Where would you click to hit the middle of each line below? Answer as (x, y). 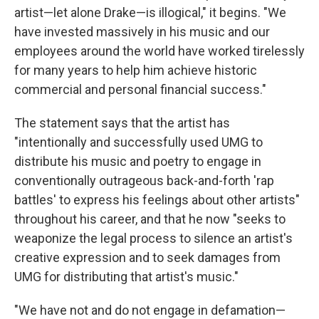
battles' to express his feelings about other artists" (157, 200)
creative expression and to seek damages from (147, 257)
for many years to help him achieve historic (136, 70)
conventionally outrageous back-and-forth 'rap (144, 181)
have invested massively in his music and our (142, 32)
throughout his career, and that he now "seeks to (150, 219)
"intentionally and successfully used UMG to (138, 142)
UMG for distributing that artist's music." (126, 277)
